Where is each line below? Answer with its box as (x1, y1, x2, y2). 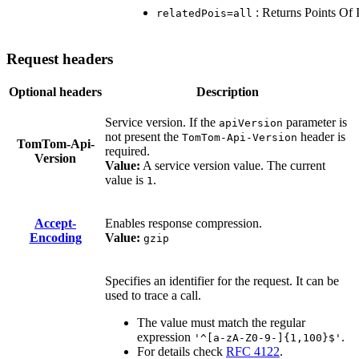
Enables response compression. (105, 216, 262, 231)
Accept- (34, 216, 76, 231)
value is (105, 173, 147, 188)
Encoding (29, 231, 82, 245)
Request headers (6, 50, 113, 67)
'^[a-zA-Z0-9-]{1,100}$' (194, 332, 341, 345)
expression (137, 330, 194, 345)
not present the (105, 130, 182, 144)
